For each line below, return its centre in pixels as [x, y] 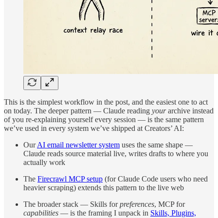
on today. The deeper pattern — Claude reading [78, 110]
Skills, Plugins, [173, 213]
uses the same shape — [156, 145]
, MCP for [170, 204]
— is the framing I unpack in [104, 213]
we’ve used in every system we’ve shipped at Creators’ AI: [94, 128]
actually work [44, 162]
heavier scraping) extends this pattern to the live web [104, 187]
